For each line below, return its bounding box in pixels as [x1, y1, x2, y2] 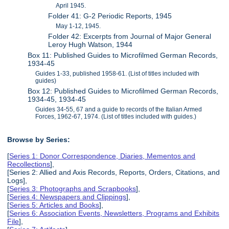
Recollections [7, 160, 51, 169]
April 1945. [56, 2, 86, 9]
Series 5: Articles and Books [9, 201, 100, 210]
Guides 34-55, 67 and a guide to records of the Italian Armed [35, 105, 202, 113]
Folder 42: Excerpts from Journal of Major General [48, 32, 212, 40]
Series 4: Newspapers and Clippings [9, 193, 127, 201]
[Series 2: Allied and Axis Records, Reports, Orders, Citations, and [7, 168, 220, 177]
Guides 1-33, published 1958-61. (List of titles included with [35, 70, 200, 77]
